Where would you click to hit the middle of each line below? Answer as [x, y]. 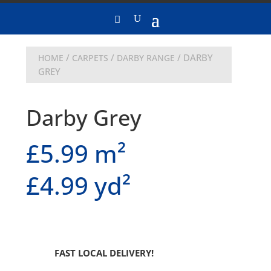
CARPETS [90, 58]
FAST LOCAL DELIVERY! [104, 253]
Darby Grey [83, 118]
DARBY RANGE [145, 58]
